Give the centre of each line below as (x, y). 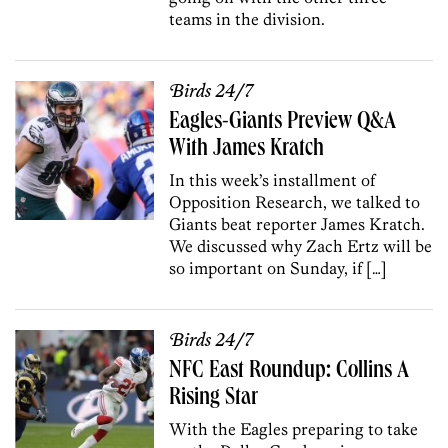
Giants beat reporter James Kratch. (297, 223)
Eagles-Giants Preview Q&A (283, 122)
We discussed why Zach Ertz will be (301, 245)
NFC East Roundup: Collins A (289, 371)
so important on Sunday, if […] (278, 267)
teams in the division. (247, 18)
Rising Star (214, 398)
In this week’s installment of (272, 179)
